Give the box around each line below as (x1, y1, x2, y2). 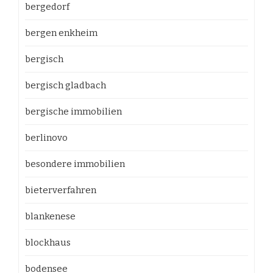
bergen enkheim (25, 27, 97, 38)
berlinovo (25, 132, 68, 143)
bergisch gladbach (25, 80, 106, 91)
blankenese (25, 211, 76, 222)
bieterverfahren (25, 185, 96, 196)
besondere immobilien (25, 158, 125, 169)
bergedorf (25, 1, 69, 12)
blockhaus (25, 237, 71, 248)
